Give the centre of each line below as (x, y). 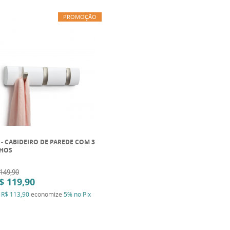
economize (46, 194)
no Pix (82, 194)
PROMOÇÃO (80, 17)
